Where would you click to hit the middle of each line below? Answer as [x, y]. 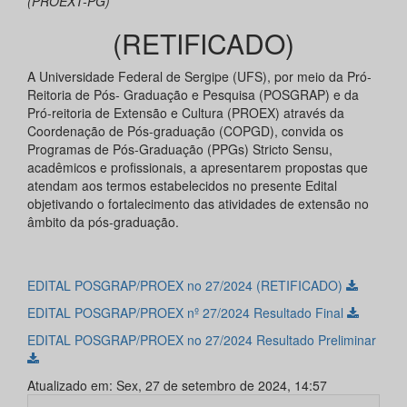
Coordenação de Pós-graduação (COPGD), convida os [185, 131]
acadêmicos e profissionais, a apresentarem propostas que [198, 168]
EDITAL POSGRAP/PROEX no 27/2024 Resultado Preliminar [202, 340]
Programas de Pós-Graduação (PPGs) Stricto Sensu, [180, 149]
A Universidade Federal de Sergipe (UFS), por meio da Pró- [199, 77]
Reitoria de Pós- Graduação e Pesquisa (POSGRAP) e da [193, 95]
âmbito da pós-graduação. [103, 222]
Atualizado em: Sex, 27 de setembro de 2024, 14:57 [177, 386]
